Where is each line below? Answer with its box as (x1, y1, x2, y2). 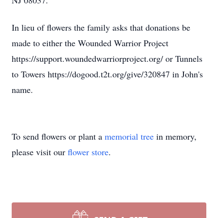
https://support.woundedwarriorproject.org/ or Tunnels (12, 53, 202, 64)
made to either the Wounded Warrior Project (12, 37, 168, 49)
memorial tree (105, 130, 154, 142)
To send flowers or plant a (12, 130, 105, 142)
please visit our (12, 146, 68, 158)
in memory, (154, 130, 197, 142)
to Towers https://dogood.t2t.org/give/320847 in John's (12, 68, 203, 80)
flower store (68, 146, 109, 158)
